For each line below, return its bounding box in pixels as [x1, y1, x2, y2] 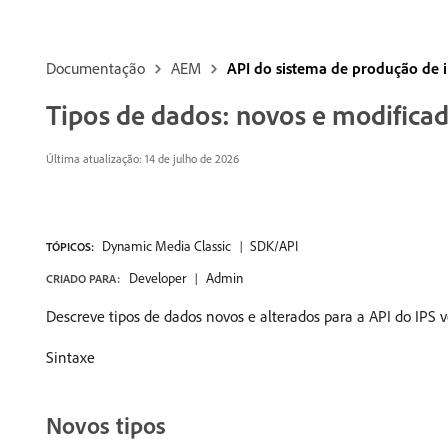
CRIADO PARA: [46, 271, 120, 286]
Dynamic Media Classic [102, 237, 231, 255]
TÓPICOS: [46, 239, 94, 254]
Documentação [46, 58, 145, 78]
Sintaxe [46, 347, 95, 367]
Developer [129, 269, 186, 287]
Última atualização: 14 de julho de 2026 [46, 151, 239, 166]
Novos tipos [46, 410, 166, 440]
